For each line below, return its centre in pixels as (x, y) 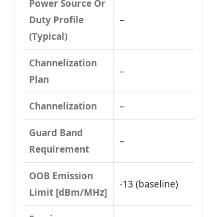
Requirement (59, 149)
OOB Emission (61, 176)
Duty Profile (56, 20)
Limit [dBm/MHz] (68, 192)
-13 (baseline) (149, 184)
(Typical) (48, 36)
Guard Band (56, 133)
